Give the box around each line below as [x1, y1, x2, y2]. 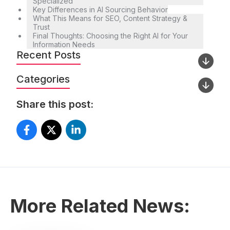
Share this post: [16, 98, 93, 111]
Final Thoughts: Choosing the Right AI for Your [33, 31, 188, 41]
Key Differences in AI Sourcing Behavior [33, 5, 168, 14]
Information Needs [33, 40, 95, 49]
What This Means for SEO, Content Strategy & [33, 14, 187, 23]
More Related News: [10, 195, 190, 218]
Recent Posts [16, 49, 81, 62]
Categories [16, 73, 70, 86]
